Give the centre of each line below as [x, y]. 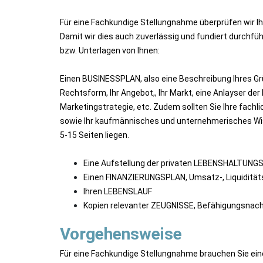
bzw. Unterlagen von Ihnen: [110, 50]
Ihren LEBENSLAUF [118, 191]
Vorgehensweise [121, 234]
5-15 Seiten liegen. [95, 135]
